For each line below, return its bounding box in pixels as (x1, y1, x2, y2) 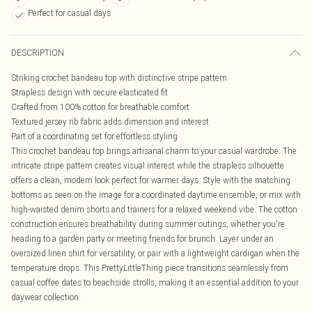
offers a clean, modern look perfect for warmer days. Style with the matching (11, 175, 290, 185)
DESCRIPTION (11, 47, 64, 58)
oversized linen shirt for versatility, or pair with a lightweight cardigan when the (11, 248, 299, 258)
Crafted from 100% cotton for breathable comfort (11, 102, 189, 112)
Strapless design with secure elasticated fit (11, 87, 168, 97)
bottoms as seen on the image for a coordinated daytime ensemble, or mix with (11, 189, 301, 200)
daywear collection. (11, 292, 81, 302)
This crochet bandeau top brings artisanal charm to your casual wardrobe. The (11, 146, 297, 156)
